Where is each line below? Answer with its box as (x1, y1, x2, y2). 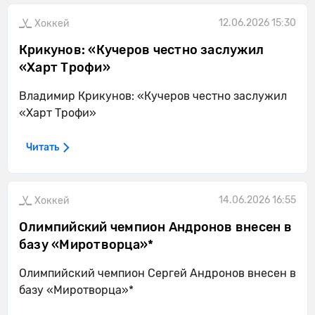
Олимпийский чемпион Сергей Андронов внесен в (19, 266, 296, 280)
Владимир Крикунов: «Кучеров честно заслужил (19, 89, 287, 103)
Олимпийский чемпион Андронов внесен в (19, 219, 292, 235)
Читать (26, 141, 59, 153)
